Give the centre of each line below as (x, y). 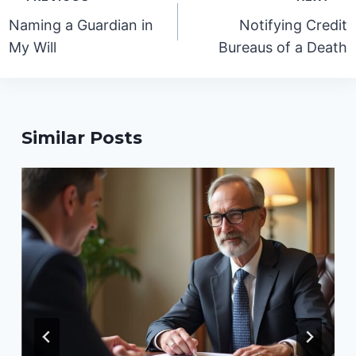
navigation (59, 15)
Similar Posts (82, 138)
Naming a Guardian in (81, 25)
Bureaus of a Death (282, 48)
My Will (33, 48)
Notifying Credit (293, 25)
